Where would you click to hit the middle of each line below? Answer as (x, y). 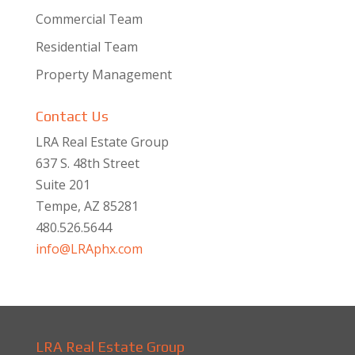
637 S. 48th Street (87, 163)
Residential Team (86, 47)
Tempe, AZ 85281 (87, 206)
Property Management (103, 74)
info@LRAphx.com (89, 249)
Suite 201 (63, 185)
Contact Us (72, 116)
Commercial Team (89, 19)
